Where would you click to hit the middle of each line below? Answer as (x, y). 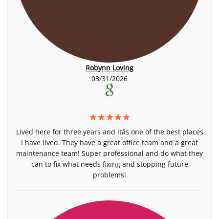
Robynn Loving (109, 68)
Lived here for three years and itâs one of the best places (109, 132)
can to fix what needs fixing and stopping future (109, 164)
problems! (109, 175)
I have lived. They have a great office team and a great (109, 142)
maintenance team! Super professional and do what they (109, 153)
